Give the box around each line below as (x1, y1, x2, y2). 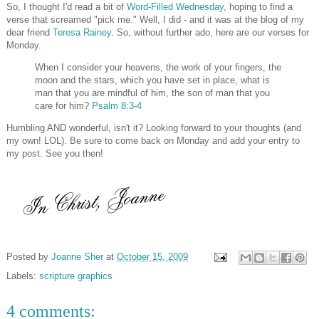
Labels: (6, 271, 39, 282)
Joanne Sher (51, 251, 103, 263)
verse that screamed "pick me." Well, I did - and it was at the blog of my (6, 14, 304, 26)
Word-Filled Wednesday (127, 1, 224, 13)
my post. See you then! (6, 148, 103, 159)
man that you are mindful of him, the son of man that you (35, 88, 270, 99)
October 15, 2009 (117, 251, 188, 263)
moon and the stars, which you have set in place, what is (35, 75, 270, 86)
